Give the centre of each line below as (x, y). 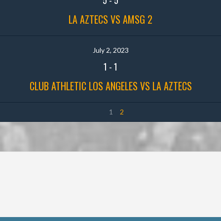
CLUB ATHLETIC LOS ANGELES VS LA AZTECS (110, 86)
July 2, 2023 (110, 50)
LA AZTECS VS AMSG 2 (110, 19)
